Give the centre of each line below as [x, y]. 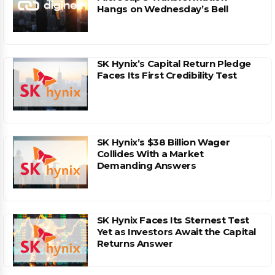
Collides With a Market [150, 153]
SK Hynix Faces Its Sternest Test [173, 220]
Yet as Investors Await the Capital [176, 231]
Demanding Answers [146, 165]
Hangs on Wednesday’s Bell [162, 9]
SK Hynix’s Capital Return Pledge [174, 64]
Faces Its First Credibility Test [167, 76]
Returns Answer [135, 243]
